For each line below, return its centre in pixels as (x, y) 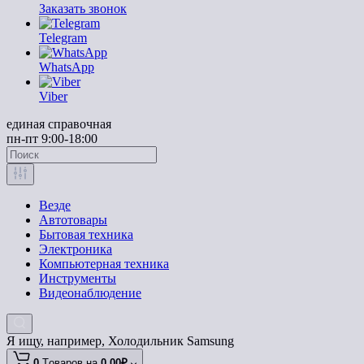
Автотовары (73, 220)
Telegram (63, 38)
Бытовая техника (86, 234)
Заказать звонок (83, 9)
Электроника (76, 249)
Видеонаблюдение (90, 293)
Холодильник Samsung (171, 341)
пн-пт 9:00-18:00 (52, 139)
